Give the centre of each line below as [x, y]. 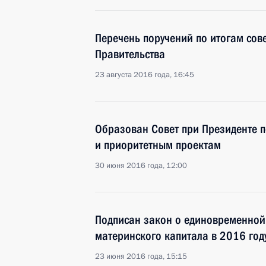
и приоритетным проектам [158, 145]
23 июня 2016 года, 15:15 [141, 256]
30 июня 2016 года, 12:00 [141, 166]
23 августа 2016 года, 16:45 [145, 75]
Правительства [130, 54]
